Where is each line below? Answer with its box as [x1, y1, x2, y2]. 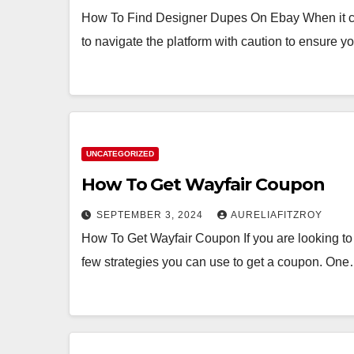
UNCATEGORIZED [86, 149, 154, 158]
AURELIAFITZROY [231, 209, 322, 220]
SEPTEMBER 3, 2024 [96, 209, 206, 220]
